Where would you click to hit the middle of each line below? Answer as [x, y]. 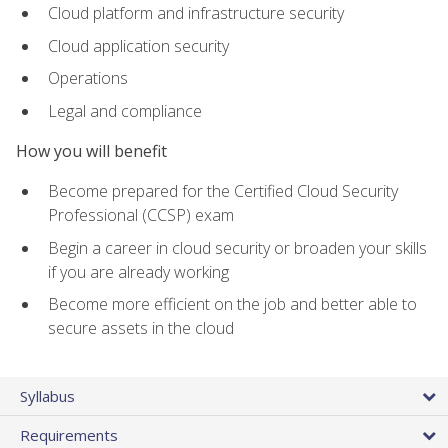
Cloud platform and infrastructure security [196, 13]
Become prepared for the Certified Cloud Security [223, 191]
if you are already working [138, 271]
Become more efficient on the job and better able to [232, 304]
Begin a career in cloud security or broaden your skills [237, 247]
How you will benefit [91, 151]
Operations [88, 78]
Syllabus [47, 395]
